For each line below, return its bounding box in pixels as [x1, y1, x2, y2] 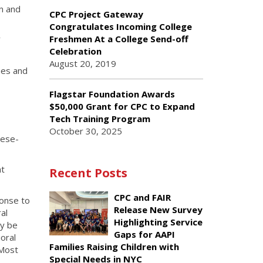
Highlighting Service [113, 216, 203, 228]
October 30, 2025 [49, 125, 122, 137]
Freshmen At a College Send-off [49, 33, 188, 45]
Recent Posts [49, 165, 127, 181]
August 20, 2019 [49, 58, 116, 69]
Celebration [49, 45, 102, 57]
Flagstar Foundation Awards [49, 88, 175, 100]
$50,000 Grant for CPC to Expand [49, 100, 195, 112]
